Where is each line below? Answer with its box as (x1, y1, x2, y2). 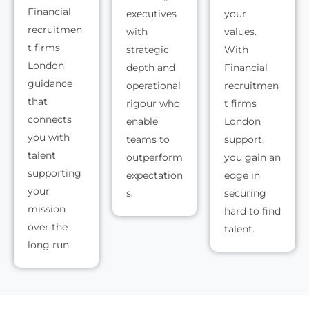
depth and (126, 61, 175, 74)
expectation (126, 169, 183, 182)
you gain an (224, 151, 281, 164)
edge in (224, 169, 261, 182)
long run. (28, 239, 71, 252)
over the (28, 221, 68, 234)
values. (224, 26, 257, 39)
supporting (28, 167, 81, 180)
